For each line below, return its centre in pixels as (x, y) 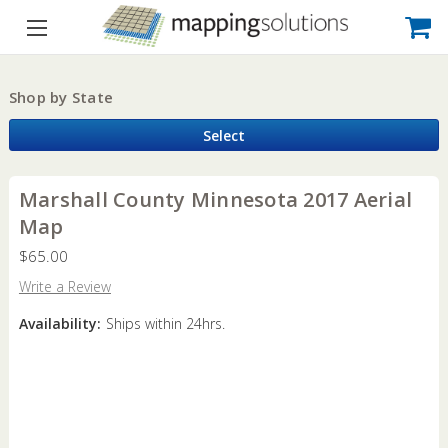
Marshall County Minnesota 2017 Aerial (215, 199)
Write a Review (64, 286)
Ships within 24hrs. (165, 323)
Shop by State (61, 97)
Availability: (59, 323)
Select (223, 135)
